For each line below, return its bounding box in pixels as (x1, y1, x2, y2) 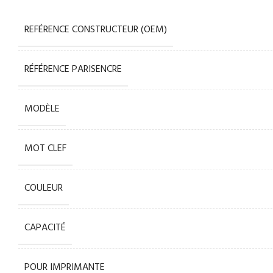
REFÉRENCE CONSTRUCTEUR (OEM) (24, 22, 168, 38)
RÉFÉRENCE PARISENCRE (24, 62, 122, 77)
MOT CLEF (24, 141, 67, 157)
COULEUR (24, 180, 63, 196)
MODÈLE (24, 101, 60, 117)
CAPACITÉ (24, 220, 66, 236)
